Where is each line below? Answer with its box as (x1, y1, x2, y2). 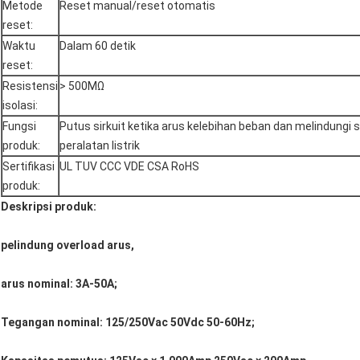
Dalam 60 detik (59, 39, 136, 53)
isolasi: (2, 99, 38, 112)
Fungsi (2, 120, 36, 133)
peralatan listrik (59, 139, 140, 153)
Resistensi (2, 80, 58, 93)
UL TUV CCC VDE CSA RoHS (59, 160, 199, 174)
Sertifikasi (2, 160, 55, 174)
